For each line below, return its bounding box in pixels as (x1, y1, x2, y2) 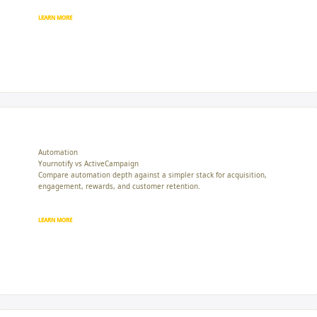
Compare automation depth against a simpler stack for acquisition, (38, 170, 267, 180)
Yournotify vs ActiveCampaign (38, 158, 139, 168)
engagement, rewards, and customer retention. (38, 181, 200, 191)
